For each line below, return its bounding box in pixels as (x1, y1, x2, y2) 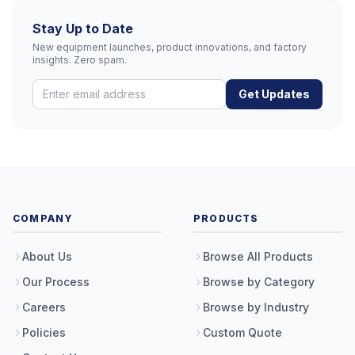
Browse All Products (203, 250, 313, 263)
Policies (22, 326, 66, 339)
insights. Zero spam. (32, 54, 127, 66)
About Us (22, 250, 72, 263)
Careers (22, 300, 66, 314)
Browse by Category (203, 275, 315, 288)
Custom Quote (203, 326, 282, 339)
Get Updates (239, 87, 310, 101)
